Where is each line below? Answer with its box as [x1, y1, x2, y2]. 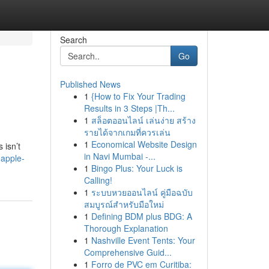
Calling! [83, 174, 112, 186]
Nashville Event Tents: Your [91, 234, 195, 246]
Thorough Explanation [83, 222, 168, 234]
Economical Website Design [91, 138, 197, 150]
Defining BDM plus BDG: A [91, 210, 192, 222]
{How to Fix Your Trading [91, 90, 186, 102]
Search [59, 34, 87, 46]
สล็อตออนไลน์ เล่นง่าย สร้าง [91, 114, 196, 126]
